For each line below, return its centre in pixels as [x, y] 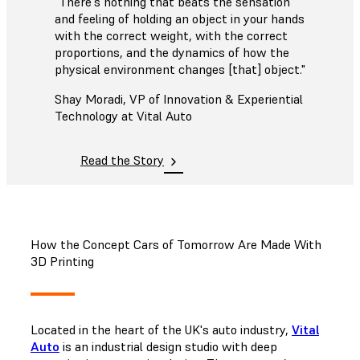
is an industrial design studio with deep [168, 346]
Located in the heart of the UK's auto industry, [161, 329]
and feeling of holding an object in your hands [180, 19]
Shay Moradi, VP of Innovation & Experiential [179, 99]
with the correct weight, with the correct [171, 36]
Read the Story [122, 160]
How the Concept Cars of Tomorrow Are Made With [176, 244]
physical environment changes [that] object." [180, 70]
